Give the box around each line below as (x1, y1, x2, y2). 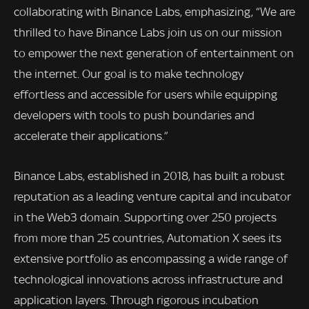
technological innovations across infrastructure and (14, 272, 283, 286)
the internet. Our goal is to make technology (14, 67, 243, 81)
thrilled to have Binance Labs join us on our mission (14, 26, 282, 40)
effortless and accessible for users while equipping (14, 88, 277, 102)
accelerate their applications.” (14, 129, 168, 143)
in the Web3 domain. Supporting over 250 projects (14, 210, 277, 224)
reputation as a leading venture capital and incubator (14, 189, 291, 203)
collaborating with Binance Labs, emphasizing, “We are (14, 5, 295, 19)
